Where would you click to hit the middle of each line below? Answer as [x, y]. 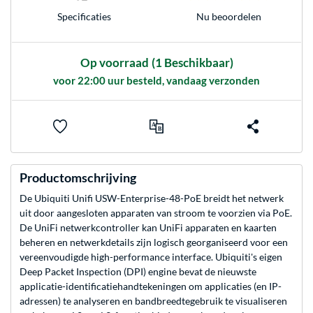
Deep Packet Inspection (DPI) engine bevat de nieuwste [138, 272]
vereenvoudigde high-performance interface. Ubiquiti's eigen [151, 257]
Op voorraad [114, 63]
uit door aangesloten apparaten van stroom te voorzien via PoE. [156, 213]
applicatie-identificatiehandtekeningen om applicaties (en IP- [151, 286]
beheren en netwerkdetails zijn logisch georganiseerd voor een [154, 242]
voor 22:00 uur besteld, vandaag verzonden [156, 81]
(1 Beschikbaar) [192, 63]
